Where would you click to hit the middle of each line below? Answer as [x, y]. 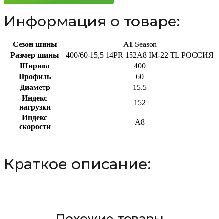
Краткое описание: [77, 164]
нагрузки [35, 107]
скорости [35, 126]
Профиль [35, 77]
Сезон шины [35, 44]
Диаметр [35, 87]
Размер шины [35, 55]
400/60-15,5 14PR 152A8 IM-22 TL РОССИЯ [140, 55]
